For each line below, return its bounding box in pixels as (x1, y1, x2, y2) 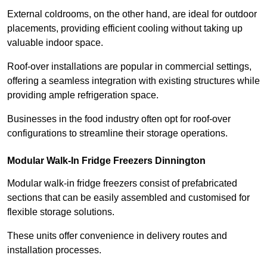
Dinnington (153, 155, 206, 166)
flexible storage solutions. (7, 206, 117, 217)
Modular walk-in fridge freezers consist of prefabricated (7, 178, 237, 188)
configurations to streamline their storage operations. (7, 128, 228, 138)
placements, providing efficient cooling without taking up (7, 23, 243, 33)
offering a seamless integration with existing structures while (7, 75, 260, 86)
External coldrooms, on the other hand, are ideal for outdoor (7, 8, 257, 19)
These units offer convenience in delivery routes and (7, 230, 227, 241)
